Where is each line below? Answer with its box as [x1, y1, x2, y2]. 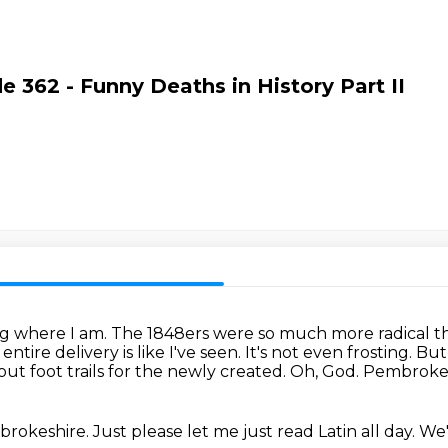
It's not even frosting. [245, 343, 416, 362]
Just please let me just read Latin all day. [93, 422, 419, 441]
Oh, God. [290, 362, 363, 381]
